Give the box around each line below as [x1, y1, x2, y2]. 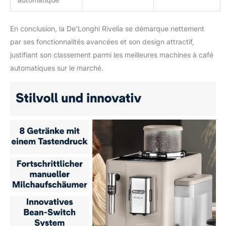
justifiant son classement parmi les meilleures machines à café [10, 50, 213, 59]
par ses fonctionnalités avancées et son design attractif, [10, 37, 194, 46]
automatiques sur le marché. [10, 63, 103, 72]
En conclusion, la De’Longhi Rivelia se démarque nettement [10, 24, 204, 33]
